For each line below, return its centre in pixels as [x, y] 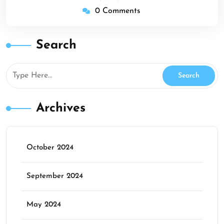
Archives [61, 108]
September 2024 [55, 176]
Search [56, 45]
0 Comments [118, 11]
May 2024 [44, 204]
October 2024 [50, 147]
